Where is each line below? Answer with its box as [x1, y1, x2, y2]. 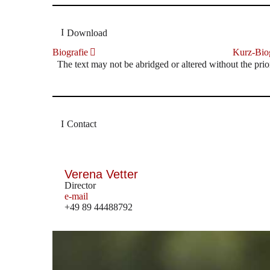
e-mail [64, 190, 88, 201]
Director [64, 180, 96, 190]
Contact [67, 119, 96, 129]
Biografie [52, 47, 88, 57]
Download [67, 27, 107, 38]
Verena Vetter [64, 167, 138, 181]
